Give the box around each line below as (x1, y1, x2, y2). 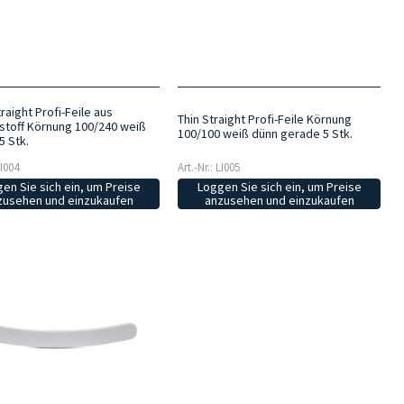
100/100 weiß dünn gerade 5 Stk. (177, 125, 353, 142)
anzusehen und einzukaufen (204, 192, 354, 209)
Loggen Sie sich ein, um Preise (197, 179, 362, 196)
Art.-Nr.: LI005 (177, 160, 240, 176)
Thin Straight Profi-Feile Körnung (177, 111, 352, 128)
